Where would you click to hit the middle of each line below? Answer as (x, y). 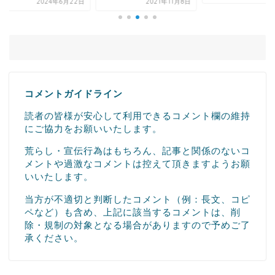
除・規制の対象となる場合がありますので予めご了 (137, 225)
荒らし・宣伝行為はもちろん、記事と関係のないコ (137, 151)
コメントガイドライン (74, 94)
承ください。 (54, 238)
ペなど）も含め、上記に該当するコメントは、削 (133, 212)
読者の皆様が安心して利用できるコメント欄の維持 (137, 116)
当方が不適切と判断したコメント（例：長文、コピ (137, 199)
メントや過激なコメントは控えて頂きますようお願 (137, 164)
